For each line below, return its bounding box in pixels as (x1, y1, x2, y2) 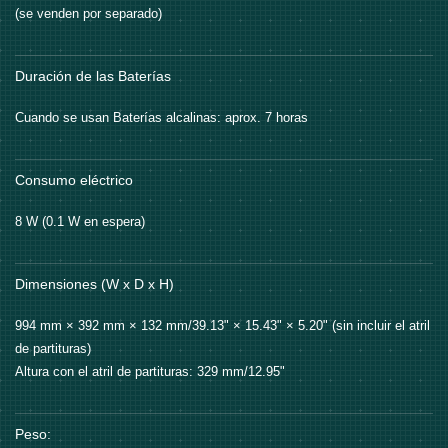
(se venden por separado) (15, 6, 162, 22)
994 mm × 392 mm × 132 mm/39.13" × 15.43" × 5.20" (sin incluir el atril (15, 318, 430, 334)
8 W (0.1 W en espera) (15, 214, 145, 230)
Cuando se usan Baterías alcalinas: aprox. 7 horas (15, 110, 308, 126)
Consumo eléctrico (15, 172, 133, 189)
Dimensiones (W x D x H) (15, 276, 174, 293)
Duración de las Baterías (15, 68, 171, 85)
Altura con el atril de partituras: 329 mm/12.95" (15, 364, 285, 380)
